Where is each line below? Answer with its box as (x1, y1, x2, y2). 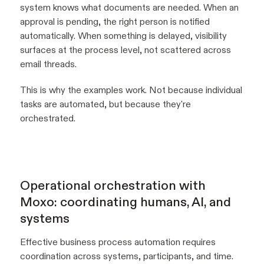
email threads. (20, 58, 77, 70)
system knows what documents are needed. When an (20, 2, 239, 14)
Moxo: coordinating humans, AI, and (20, 194, 231, 210)
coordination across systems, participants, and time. (20, 250, 233, 262)
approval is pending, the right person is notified (20, 16, 210, 28)
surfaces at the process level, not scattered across (20, 44, 231, 56)
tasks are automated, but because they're (20, 98, 191, 110)
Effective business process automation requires (20, 236, 216, 248)
